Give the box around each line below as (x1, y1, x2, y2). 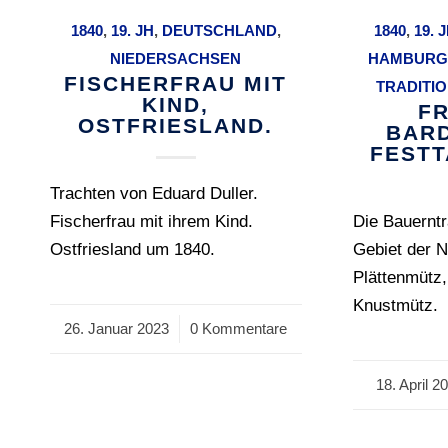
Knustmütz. (353, 296, 439, 316)
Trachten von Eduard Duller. (50, 184, 258, 204)
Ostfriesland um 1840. (50, 240, 215, 260)
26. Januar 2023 (64, 320, 170, 338)
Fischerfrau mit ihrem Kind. (50, 212, 253, 232)
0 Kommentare (190, 320, 288, 338)
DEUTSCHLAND (161, 22, 277, 40)
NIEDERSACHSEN (110, 50, 242, 68)
